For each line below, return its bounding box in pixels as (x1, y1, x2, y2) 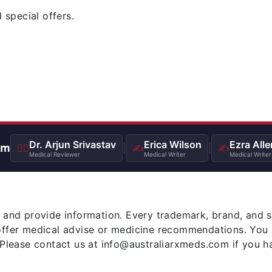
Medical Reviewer (29, 150, 80, 158)
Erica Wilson (143, 138, 202, 151)
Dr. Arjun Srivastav (29, 138, 116, 151)
